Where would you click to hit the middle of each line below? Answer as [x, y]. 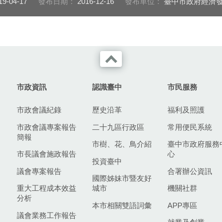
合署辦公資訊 [190, 171]
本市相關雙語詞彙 [122, 205]
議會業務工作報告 [47, 215]
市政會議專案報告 [47, 127]
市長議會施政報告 [47, 154]
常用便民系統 [190, 127]
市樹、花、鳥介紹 [122, 144]
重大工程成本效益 [47, 188]
